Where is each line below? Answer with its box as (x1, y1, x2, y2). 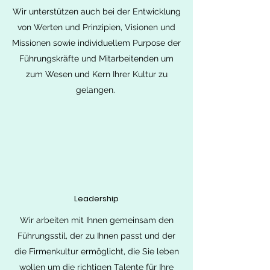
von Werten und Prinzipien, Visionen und (17, 22, 175, 32)
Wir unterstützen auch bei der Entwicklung (12, 7, 181, 16)
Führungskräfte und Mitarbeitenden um (19, 54, 174, 63)
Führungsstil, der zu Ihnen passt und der (17, 231, 175, 240)
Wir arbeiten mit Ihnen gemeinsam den (19, 215, 174, 225)
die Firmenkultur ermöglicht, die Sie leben (14, 246, 179, 256)
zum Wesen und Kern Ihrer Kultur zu (25, 69, 168, 79)
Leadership (74, 193, 119, 204)
